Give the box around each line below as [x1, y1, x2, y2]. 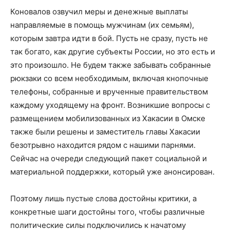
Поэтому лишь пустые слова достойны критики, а [10, 193, 197, 203]
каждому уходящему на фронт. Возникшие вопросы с [10, 100, 210, 110]
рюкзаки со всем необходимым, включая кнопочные [10, 73, 208, 83]
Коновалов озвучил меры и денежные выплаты [10, 6, 188, 16]
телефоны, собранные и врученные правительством [10, 86, 208, 97]
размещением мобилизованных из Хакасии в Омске [10, 113, 205, 123]
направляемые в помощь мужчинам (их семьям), [10, 20, 194, 30]
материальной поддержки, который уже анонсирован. [10, 166, 215, 177]
